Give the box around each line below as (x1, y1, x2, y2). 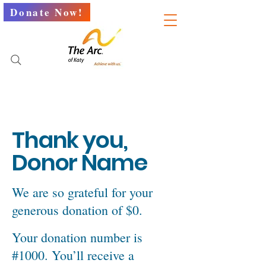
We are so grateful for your (12, 183, 153, 201)
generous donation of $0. (12, 201, 142, 218)
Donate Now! (10, 5, 84, 20)
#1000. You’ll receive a (12, 246, 134, 264)
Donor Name (12, 147, 147, 178)
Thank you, (12, 124, 128, 156)
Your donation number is (12, 229, 142, 246)
